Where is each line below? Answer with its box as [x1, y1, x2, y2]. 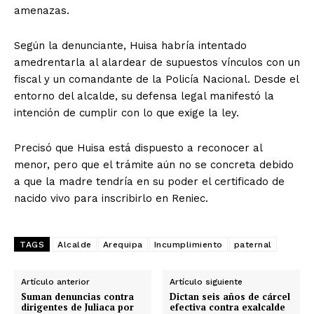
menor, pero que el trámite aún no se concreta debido [14, 158, 294, 171]
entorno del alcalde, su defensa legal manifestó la [14, 89, 274, 102]
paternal [233, 239, 272, 250]
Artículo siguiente [170, 276, 243, 287]
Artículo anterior [21, 276, 90, 287]
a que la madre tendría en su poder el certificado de [14, 175, 285, 188]
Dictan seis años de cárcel [170, 289, 291, 303]
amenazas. [14, 4, 69, 17]
